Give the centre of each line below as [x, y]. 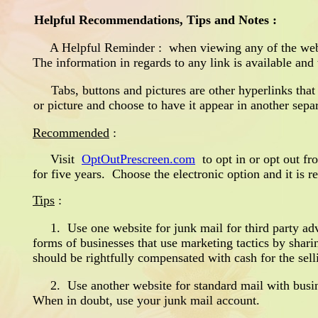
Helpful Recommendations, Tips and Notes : [155, 20]
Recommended [71, 133]
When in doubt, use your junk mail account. [146, 300]
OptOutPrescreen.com [138, 159]
